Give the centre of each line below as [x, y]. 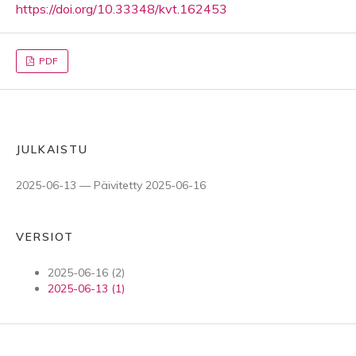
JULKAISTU [52, 149]
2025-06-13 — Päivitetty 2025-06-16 [111, 185]
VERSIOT [45, 236]
